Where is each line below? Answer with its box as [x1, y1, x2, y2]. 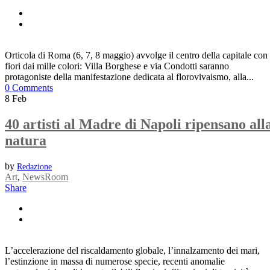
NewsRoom [22, 171, 68, 182]
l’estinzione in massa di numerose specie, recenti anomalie [5, 256, 225, 266]
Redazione [17, 162, 52, 171]
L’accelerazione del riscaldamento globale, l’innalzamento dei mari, [5, 245, 260, 256]
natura [5, 132, 46, 148]
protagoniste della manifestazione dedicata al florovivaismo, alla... [5, 71, 254, 82]
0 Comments [5, 82, 53, 93]
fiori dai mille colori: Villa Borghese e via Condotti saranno [5, 60, 229, 71]
